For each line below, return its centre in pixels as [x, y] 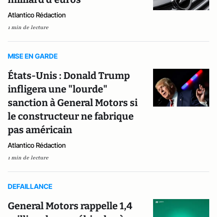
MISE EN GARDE [33, 56]
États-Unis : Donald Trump [69, 76]
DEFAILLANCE [30, 186]
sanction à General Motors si [73, 103]
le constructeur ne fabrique [71, 116]
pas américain [40, 130]
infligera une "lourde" [58, 89]
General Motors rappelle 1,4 [70, 206]
